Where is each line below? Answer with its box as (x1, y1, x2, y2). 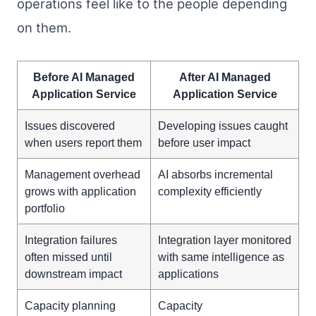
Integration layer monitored (158, 233, 291, 246)
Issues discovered (25, 119, 115, 132)
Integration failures (25, 233, 117, 246)
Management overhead (25, 168, 140, 181)
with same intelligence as (158, 250, 284, 263)
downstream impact (25, 267, 122, 280)
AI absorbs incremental (158, 168, 273, 181)
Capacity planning (25, 299, 116, 312)
